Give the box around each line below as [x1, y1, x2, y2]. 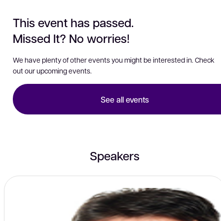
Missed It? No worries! [13, 30, 133, 46]
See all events [101, 94, 149, 105]
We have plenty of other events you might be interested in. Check [13, 55, 215, 64]
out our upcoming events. [13, 66, 92, 75]
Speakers [89, 147, 140, 164]
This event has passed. [13, 14, 134, 31]
